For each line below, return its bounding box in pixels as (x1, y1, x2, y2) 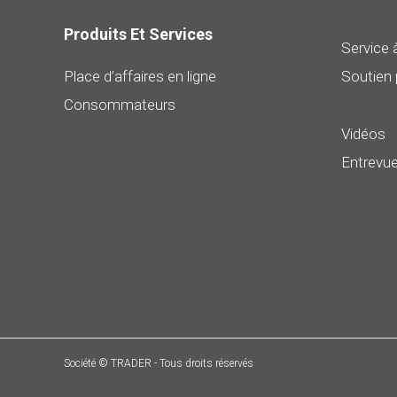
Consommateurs (64, 96, 175, 114)
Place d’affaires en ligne (64, 67, 216, 86)
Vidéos (340, 125, 385, 144)
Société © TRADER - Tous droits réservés (64, 357, 253, 370)
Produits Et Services (64, 25, 213, 44)
